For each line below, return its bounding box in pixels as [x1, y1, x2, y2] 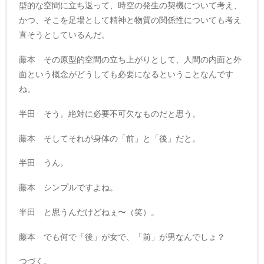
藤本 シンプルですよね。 [19, 183, 118, 193]
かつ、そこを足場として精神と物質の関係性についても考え [19, 15, 242, 25]
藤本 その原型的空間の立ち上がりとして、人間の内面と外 [19, 54, 242, 64]
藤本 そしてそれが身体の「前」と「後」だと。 [19, 133, 201, 143]
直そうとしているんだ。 [19, 30, 110, 40]
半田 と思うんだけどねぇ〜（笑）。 [19, 207, 160, 217]
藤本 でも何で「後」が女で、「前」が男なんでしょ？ [19, 232, 226, 242]
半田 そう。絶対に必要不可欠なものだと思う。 [19, 108, 201, 118]
